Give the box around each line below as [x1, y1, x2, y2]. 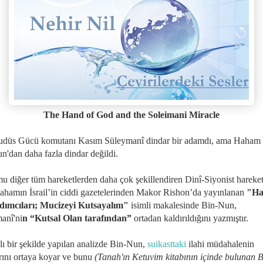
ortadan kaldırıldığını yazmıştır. [131, 213, 248, 223]
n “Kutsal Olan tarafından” [22, 213, 131, 223]
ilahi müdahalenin [186, 238, 254, 249]
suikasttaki [147, 238, 186, 249]
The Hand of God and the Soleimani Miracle [43, 109, 220, 120]
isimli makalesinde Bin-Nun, [129, 200, 237, 210]
